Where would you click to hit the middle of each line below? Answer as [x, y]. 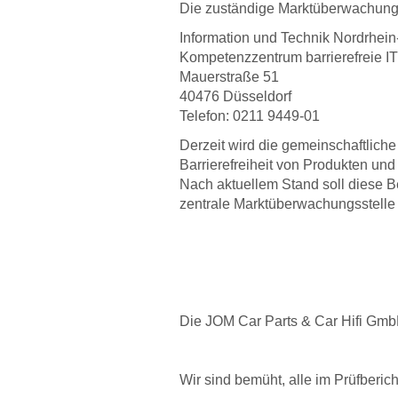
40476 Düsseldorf [235, 96]
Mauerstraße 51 [229, 77]
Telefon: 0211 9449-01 [250, 116]
